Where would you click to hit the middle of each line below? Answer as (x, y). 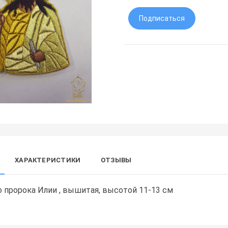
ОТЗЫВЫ (116, 160)
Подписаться (162, 19)
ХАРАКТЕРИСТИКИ (48, 160)
